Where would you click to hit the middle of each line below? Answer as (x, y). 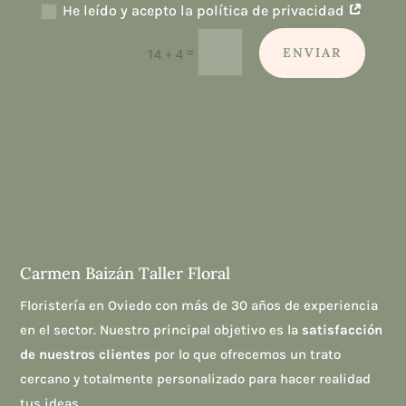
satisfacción (343, 330)
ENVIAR (313, 53)
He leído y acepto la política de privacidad (206, 11)
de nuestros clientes (86, 355)
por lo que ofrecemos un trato (246, 355)
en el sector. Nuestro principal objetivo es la (161, 330)
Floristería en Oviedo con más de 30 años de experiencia (199, 306)
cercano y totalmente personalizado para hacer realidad (196, 379)
